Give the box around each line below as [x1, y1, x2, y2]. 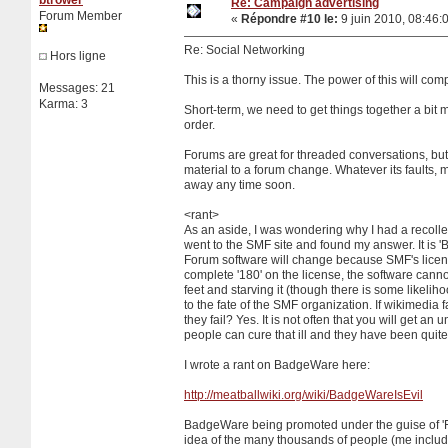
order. [184, 117, 215, 132]
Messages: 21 [39, 80, 115, 95]
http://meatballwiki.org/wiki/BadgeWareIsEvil [184, 387, 423, 402]
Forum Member [39, 8, 122, 23]
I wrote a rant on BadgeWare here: [184, 357, 370, 372]
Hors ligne [47, 48, 106, 63]
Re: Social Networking [184, 42, 305, 57]
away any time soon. [184, 177, 295, 192]
